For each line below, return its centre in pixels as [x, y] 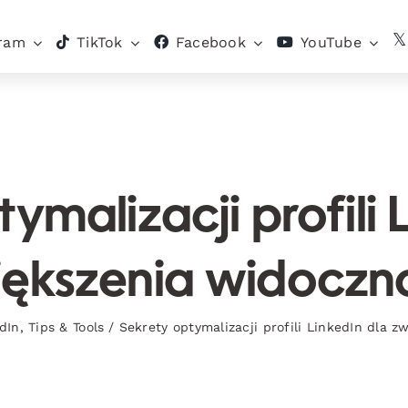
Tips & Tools [66, 327]
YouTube [331, 42]
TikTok [100, 42]
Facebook [210, 42]
